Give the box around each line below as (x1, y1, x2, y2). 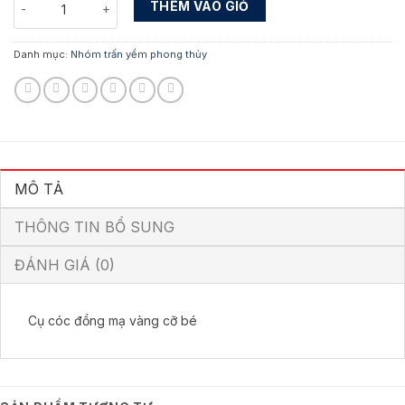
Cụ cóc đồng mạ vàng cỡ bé (28, 312, 197, 328)
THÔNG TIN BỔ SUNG (14, 217, 174, 236)
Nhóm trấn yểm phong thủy (71, 47, 207, 61)
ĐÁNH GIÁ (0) (14, 255, 115, 274)
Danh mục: (14, 47, 71, 61)
